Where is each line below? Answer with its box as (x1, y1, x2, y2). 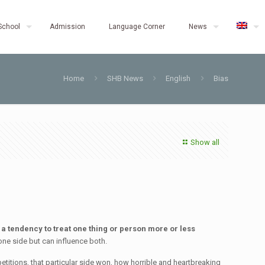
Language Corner (109, 22, 165, 31)
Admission (50, 22, 85, 31)
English (166, 74, 191, 83)
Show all (190, 138, 219, 147)
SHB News (106, 74, 143, 83)
